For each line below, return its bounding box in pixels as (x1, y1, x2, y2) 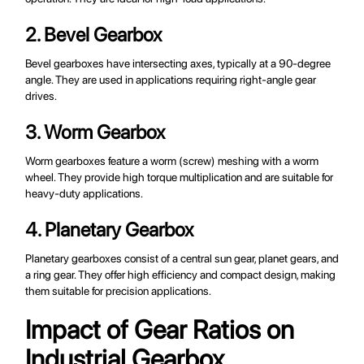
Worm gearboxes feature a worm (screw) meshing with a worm (25, 154, 319, 168)
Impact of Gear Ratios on (25, 314, 295, 346)
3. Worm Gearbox (25, 120, 166, 145)
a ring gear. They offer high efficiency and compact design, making (25, 268, 336, 282)
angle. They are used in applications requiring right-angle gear (25, 73, 317, 87)
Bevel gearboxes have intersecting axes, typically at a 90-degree (25, 57, 331, 71)
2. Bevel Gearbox (25, 23, 162, 47)
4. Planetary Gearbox (25, 218, 194, 242)
